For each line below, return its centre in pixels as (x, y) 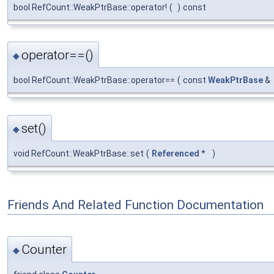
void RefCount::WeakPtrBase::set (79, 153)
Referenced (176, 153)
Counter (44, 250)
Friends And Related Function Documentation (135, 205)
